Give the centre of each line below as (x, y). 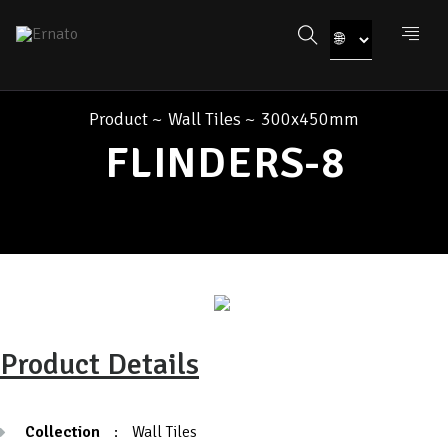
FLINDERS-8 (225, 163)
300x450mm (310, 119)
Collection (62, 432)
